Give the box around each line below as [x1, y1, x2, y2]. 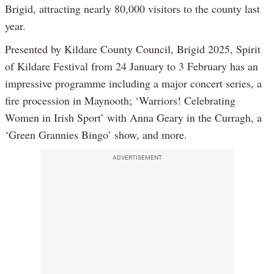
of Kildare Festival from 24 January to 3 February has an [5, 58, 258, 73]
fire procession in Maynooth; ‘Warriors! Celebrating [5, 92, 235, 108]
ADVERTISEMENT [112, 154, 162, 161]
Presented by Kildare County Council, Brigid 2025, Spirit [5, 41, 261, 56]
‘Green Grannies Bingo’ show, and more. [5, 127, 187, 142]
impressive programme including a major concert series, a [5, 75, 262, 91]
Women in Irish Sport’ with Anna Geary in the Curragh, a [5, 109, 262, 125]
